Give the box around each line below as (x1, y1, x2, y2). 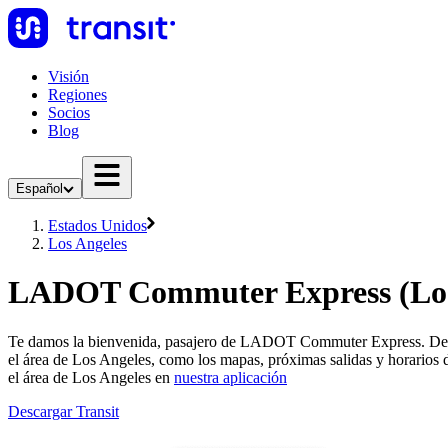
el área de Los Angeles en (8, 368, 174, 386)
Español (16, 181, 63, 196)
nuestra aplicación (174, 368, 287, 386)
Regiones (48, 86, 107, 103)
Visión (48, 68, 89, 85)
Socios (48, 104, 90, 121)
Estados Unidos (48, 217, 147, 234)
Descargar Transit (8, 402, 119, 420)
